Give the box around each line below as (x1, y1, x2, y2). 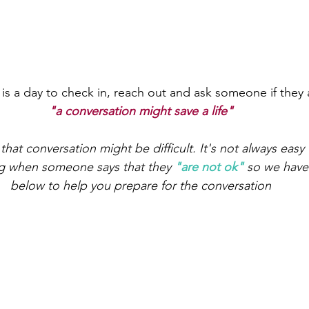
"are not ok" (175, 159, 243, 175)
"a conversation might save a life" (48, 103, 233, 119)
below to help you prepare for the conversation (10, 178, 271, 194)
